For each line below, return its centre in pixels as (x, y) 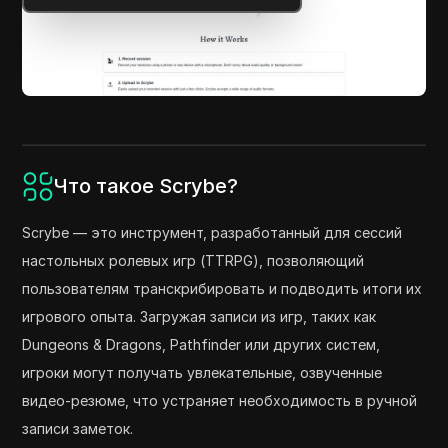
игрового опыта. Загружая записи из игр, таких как (199, 316)
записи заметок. (78, 428)
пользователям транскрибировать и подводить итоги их (222, 288)
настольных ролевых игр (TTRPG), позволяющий (193, 260)
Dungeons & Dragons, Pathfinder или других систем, (201, 344)
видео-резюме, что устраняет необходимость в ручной (220, 400)
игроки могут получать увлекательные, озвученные (202, 372)
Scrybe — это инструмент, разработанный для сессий (212, 232)
